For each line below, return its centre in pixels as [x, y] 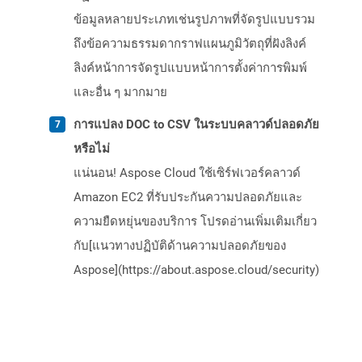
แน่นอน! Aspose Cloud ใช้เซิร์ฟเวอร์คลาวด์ [187, 173]
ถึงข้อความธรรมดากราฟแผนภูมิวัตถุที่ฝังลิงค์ [190, 44]
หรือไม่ [92, 149]
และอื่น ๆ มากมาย [120, 93]
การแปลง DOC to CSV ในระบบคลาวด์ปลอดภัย [196, 125]
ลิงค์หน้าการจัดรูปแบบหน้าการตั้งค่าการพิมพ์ [190, 68]
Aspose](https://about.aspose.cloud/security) [196, 270]
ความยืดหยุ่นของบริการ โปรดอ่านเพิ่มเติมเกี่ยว [195, 222]
